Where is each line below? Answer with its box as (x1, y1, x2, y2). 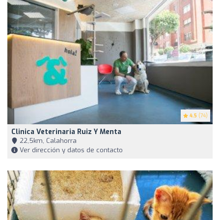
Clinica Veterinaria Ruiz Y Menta (11, 127, 121, 137)
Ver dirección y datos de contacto (18, 146, 123, 155)
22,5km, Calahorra (18, 137, 77, 145)
